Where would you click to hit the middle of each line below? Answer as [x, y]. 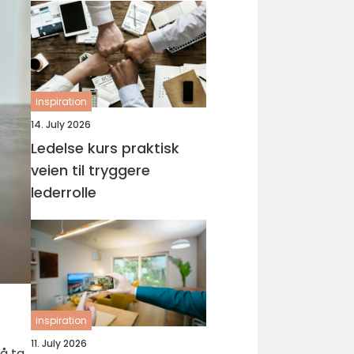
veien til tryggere [90, 170]
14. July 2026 [61, 124]
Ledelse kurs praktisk [76, 148]
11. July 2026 [59, 343]
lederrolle [64, 192]
